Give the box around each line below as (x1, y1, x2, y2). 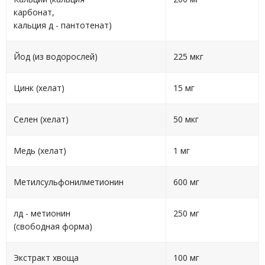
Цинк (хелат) (14, 82, 64, 93)
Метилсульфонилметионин (14, 176, 124, 188)
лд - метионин (14, 208, 70, 219)
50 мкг (173, 114, 199, 125)
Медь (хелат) (14, 145, 66, 156)
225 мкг (173, 51, 203, 62)
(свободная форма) (14, 221, 92, 232)
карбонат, (14, 7, 54, 18)
